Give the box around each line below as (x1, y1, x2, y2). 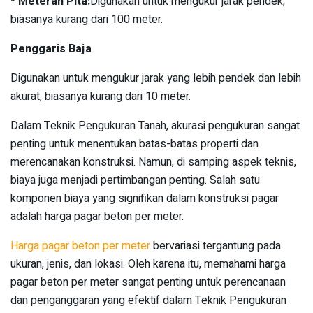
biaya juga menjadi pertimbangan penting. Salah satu (10, 172, 260, 189)
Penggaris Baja (10, 41, 92, 58)
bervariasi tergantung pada (153, 238, 281, 255)
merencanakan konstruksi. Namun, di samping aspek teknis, (10, 154, 296, 171)
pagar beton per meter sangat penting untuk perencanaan (10, 274, 286, 291)
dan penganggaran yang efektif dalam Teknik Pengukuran (10, 292, 286, 310)
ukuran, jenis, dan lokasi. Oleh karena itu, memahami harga (10, 256, 286, 273)
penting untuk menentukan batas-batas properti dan (10, 136, 259, 153)
